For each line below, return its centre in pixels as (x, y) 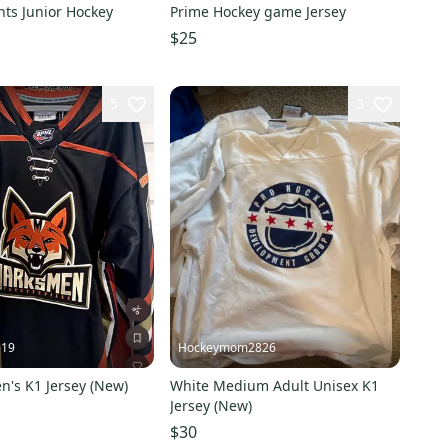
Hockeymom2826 (226, 347)
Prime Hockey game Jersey (257, 12)
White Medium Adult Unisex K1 (274, 385)
